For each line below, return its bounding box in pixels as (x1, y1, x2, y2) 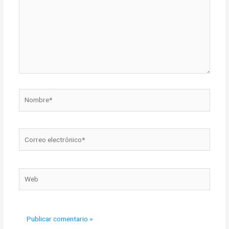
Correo (18, 129, 40, 138)
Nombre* (18, 89, 46, 98)
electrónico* (18, 140, 56, 148)
